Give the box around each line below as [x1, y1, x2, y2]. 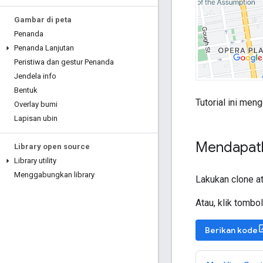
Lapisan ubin [14, 114, 58, 123]
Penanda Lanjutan [14, 43, 74, 52]
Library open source [14, 142, 90, 151]
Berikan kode [205, 224, 258, 235]
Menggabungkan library [14, 170, 95, 179]
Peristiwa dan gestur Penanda [14, 58, 114, 66]
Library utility [14, 156, 56, 165]
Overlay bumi [14, 100, 58, 109]
